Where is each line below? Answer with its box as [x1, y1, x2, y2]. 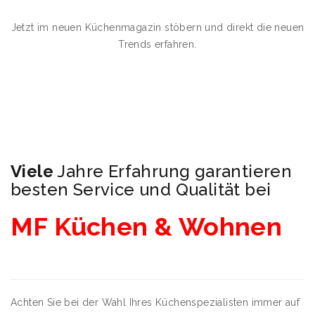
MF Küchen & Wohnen [11, 212, 283, 242]
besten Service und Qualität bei [11, 179, 271, 200]
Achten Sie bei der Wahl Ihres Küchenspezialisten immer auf [11, 297, 300, 309]
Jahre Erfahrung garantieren [53, 161, 292, 182]
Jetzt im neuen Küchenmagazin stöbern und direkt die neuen [11, 22, 304, 34]
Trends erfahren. [118, 39, 197, 51]
